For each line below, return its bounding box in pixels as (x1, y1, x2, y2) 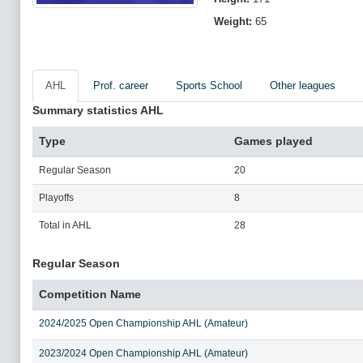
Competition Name (39, 288, 141, 301)
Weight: (214, 15, 252, 28)
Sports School (176, 79, 242, 92)
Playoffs (39, 192, 74, 203)
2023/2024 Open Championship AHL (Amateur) (39, 348, 248, 359)
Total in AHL (39, 220, 92, 231)
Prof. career (93, 79, 148, 92)
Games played (234, 135, 313, 147)
